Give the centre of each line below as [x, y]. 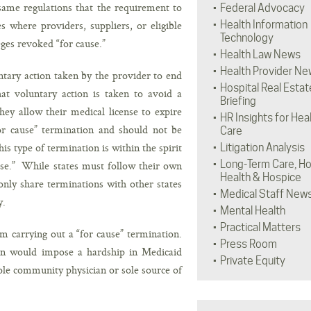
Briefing [238, 101]
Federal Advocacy [262, 8]
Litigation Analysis [262, 148]
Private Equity [252, 261]
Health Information [263, 25]
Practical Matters [260, 227]
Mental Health [252, 211]
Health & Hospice [260, 177]
